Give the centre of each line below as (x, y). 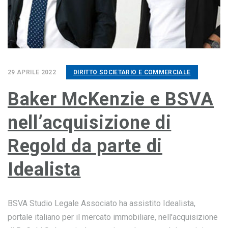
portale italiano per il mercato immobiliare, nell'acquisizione (113, 217)
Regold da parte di (85, 146)
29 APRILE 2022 (32, 72)
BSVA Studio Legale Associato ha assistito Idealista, (102, 203)
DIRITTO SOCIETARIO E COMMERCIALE (132, 72)
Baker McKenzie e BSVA (111, 99)
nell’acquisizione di (90, 123)
